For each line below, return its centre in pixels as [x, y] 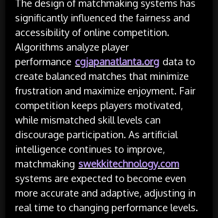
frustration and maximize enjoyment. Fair [106, 90]
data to [178, 61]
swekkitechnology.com [129, 163]
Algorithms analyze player [72, 46]
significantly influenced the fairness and [103, 17]
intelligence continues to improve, [90, 149]
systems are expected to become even [101, 178]
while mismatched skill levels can [88, 119]
